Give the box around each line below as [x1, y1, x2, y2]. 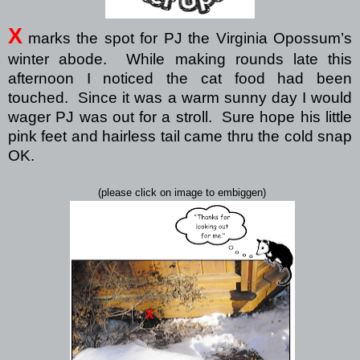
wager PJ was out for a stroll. [8, 108, 212, 126]
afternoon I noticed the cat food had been [8, 70, 352, 88]
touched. [8, 89, 68, 107]
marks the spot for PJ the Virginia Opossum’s [27, 30, 352, 47]
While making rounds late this [126, 51, 353, 68]
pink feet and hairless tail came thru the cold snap [8, 128, 352, 145]
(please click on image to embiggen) [97, 186, 266, 199]
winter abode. [8, 51, 108, 68]
